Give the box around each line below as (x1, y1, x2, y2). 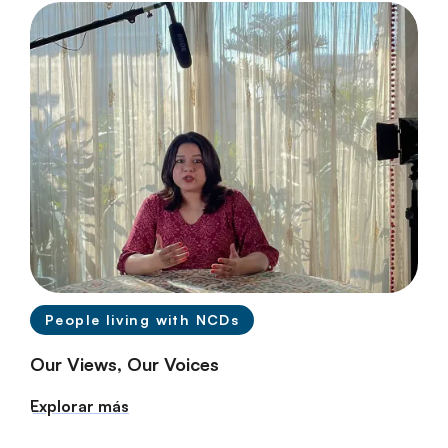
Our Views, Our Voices (30, 352, 219, 375)
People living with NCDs (45, 310, 240, 328)
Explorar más (30, 395, 129, 416)
